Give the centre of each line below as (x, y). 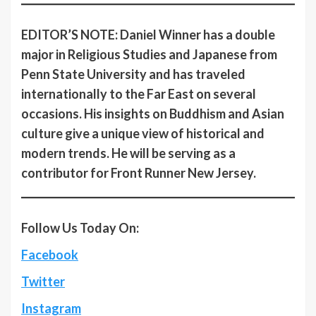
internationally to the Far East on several (139, 94)
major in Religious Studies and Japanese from (149, 55)
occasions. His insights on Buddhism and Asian (153, 114)
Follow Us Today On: (80, 228)
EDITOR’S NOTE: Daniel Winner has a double (148, 35)
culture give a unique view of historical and (143, 134)
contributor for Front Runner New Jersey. (139, 173)
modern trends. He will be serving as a (128, 153)
